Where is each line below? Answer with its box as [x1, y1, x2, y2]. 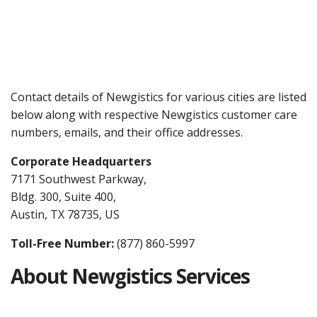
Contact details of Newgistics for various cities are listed [11, 88, 306, 105]
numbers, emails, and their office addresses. [11, 124, 243, 140]
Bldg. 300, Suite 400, [11, 188, 116, 204]
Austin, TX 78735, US [11, 206, 120, 222]
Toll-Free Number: [11, 235, 117, 251]
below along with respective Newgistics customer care [11, 106, 297, 122]
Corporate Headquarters [11, 153, 151, 169]
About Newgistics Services [11, 262, 250, 289]
